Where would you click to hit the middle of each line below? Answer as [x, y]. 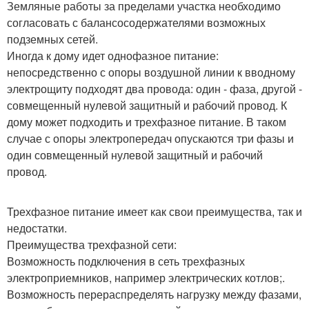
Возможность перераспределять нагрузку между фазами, [154, 295]
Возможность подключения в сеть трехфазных [126, 261]
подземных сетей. [52, 39]
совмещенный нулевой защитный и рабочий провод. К [147, 106]
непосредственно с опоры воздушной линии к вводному [151, 72]
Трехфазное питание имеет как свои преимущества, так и [154, 212]
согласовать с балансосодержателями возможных [136, 23]
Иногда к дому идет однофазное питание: [113, 56]
